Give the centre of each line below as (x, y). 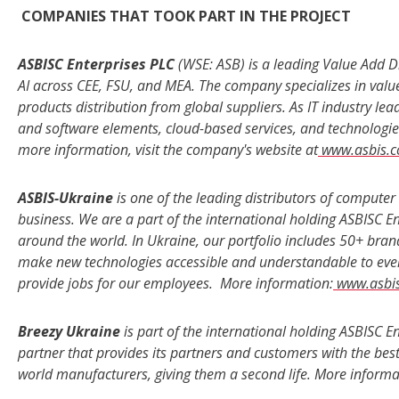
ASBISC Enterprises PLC (96, 65)
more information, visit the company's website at (168, 150)
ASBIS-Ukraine (65, 198)
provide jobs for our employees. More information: (175, 284)
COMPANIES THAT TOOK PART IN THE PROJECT (186, 16)
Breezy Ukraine (71, 332)
